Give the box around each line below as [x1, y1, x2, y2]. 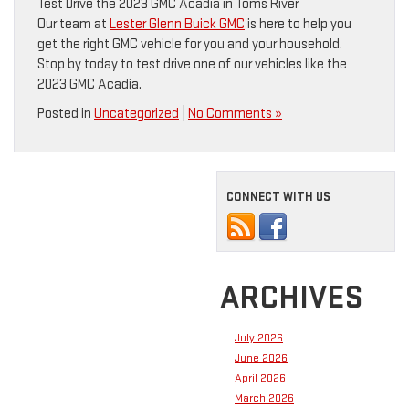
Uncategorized [94, 105, 179, 123]
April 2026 [235, 371, 286, 386]
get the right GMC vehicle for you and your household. [37, 36, 342, 54]
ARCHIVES [220, 278, 362, 319]
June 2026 [235, 351, 288, 366]
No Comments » [188, 105, 282, 123]
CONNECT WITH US [226, 189, 330, 205]
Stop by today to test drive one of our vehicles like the [37, 56, 347, 74]
